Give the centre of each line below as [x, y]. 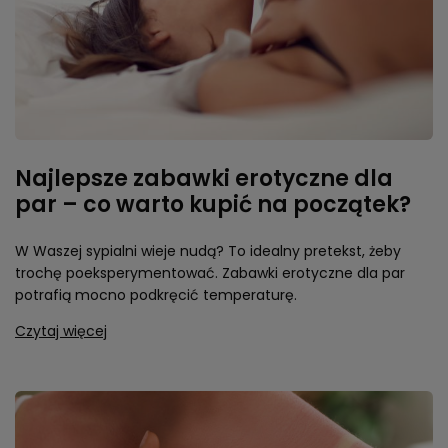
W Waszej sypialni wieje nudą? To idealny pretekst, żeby [208, 251]
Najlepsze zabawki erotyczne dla [204, 178]
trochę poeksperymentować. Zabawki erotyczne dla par [210, 273]
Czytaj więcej [61, 331]
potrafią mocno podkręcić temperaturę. [156, 295]
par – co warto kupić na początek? [213, 204]
